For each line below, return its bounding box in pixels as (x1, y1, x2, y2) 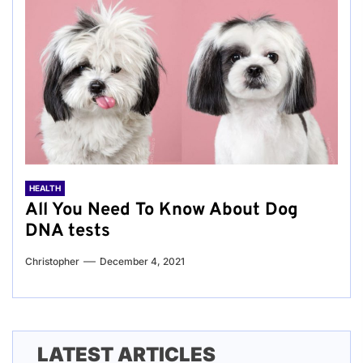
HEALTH (29, 183, 61, 194)
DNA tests (25, 220, 110, 243)
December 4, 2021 (100, 255, 185, 268)
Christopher (25, 255, 79, 268)
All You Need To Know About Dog (25, 199, 298, 222)
